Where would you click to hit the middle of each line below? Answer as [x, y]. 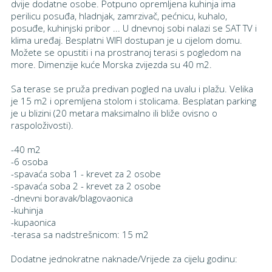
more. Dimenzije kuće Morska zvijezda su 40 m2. [111, 64]
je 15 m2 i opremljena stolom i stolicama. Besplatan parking [133, 101]
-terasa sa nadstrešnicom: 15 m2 [80, 234]
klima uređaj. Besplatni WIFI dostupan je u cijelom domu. [126, 40]
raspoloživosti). [42, 125]
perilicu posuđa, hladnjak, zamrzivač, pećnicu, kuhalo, [119, 16]
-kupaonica [33, 222]
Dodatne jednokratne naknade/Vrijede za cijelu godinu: [124, 259]
